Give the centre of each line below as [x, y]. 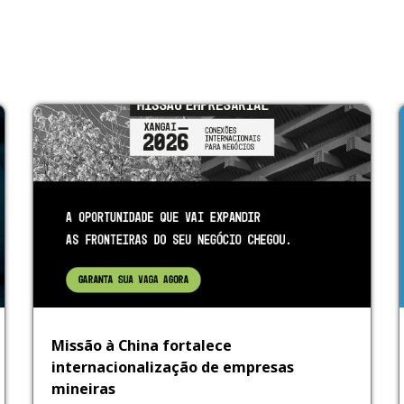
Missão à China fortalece [141, 345]
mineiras [83, 388]
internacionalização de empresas [172, 367]
